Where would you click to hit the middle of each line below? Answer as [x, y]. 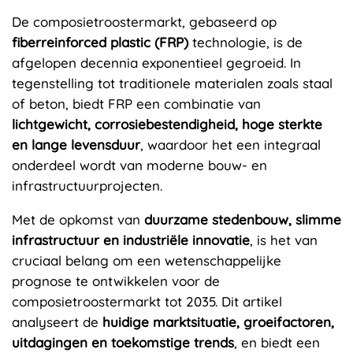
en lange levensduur [76, 144]
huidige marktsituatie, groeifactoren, [218, 321]
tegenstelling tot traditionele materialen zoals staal [172, 83]
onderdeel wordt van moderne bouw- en [139, 165]
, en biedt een [277, 342]
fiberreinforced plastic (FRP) [100, 42]
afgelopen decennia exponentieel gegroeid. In [156, 62]
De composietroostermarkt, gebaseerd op [144, 21]
